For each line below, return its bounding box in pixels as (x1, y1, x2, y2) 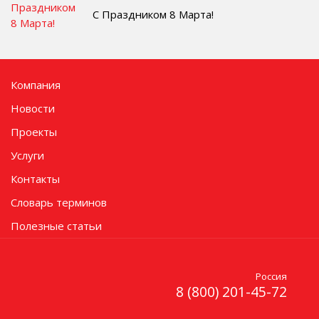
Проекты (11, 125, 57, 139)
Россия (256, 269, 287, 283)
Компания (11, 78, 61, 92)
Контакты (11, 172, 60, 186)
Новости (11, 101, 55, 115)
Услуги (11, 148, 44, 162)
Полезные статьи (11, 219, 102, 233)
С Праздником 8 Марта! (93, 7, 214, 21)
